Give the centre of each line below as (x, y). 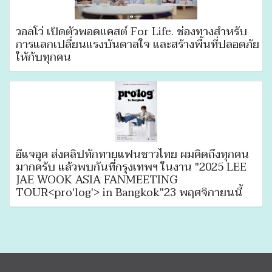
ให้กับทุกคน (43, 57)
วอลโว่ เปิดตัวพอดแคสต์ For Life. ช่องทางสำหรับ (131, 32)
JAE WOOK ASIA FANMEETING (97, 180)
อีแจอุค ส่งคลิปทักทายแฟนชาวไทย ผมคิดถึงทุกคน (132, 154)
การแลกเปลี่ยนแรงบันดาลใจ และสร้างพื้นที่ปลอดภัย (138, 44)
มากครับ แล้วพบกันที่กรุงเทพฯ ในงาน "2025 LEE (131, 167)
